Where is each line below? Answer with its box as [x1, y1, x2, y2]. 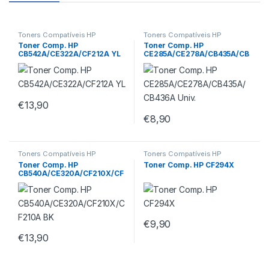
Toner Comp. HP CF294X [143, 160, 235, 170]
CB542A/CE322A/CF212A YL [17, 49, 121, 59]
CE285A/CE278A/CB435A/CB [143, 49, 249, 59]
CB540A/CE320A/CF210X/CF [17, 169, 124, 178]
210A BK [17, 177, 49, 187]
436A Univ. [143, 58, 183, 67]
